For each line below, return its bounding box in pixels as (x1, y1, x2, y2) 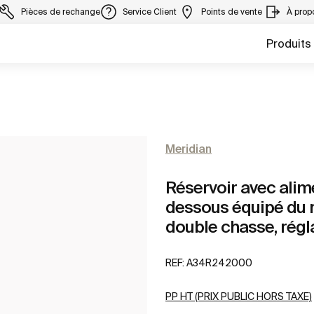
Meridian (165, 142, 212, 155)
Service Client (123, 7, 179, 16)
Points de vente (201, 7, 264, 16)
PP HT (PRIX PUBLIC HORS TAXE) (165, 291, 312, 303)
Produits (266, 37, 311, 50)
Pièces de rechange (21, 7, 100, 16)
